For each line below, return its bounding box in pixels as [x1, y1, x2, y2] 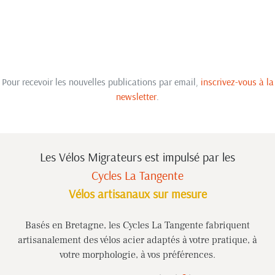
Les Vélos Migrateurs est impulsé [40, 149, 203, 165]
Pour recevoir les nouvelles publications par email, [1, 75, 201, 88]
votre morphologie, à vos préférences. [60, 249, 215, 261]
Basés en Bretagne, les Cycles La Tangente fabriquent [25, 219, 250, 232]
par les [203, 149, 235, 165]
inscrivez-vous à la [200, 75, 274, 88]
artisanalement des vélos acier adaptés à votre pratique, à [18, 234, 257, 247]
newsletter [116, 90, 157, 103]
